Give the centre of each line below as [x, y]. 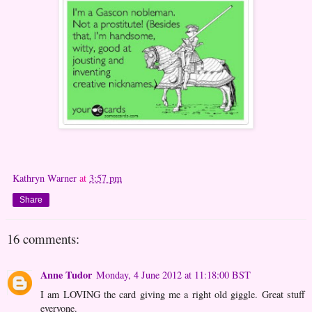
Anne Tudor [66, 275]
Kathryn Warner [45, 178]
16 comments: [43, 238]
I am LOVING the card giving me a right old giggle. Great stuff [173, 295]
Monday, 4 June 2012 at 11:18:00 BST [173, 275]
